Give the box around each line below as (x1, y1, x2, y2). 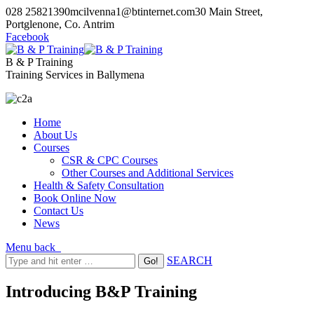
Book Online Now (34, 192, 116, 204)
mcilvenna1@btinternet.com (70, 6, 195, 18)
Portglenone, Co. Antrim (6, 18, 114, 30)
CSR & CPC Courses (62, 154, 158, 166)
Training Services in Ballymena (6, 69, 144, 81)
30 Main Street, (195, 6, 263, 18)
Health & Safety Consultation (34, 179, 164, 191)
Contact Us (34, 205, 83, 217)
